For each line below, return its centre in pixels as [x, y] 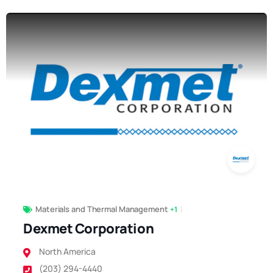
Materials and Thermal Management [102, 209]
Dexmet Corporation [89, 229]
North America [67, 252]
